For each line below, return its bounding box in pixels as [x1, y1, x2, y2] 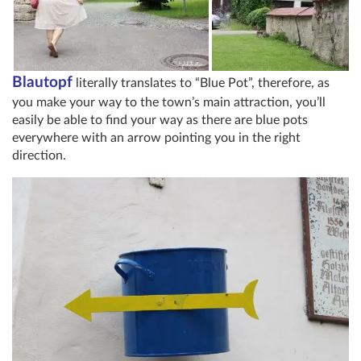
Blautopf [12, 74, 73, 90]
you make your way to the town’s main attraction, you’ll [12, 95, 326, 109]
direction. [12, 148, 66, 162]
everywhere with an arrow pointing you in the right [12, 131, 301, 144]
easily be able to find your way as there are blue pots [12, 113, 308, 127]
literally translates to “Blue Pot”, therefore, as [73, 76, 330, 89]
